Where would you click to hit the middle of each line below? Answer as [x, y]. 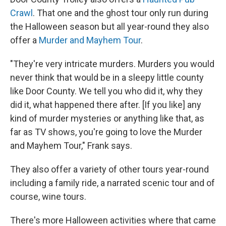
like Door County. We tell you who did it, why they [106, 91]
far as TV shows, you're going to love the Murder [106, 132]
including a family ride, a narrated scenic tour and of [112, 183]
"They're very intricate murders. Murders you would [112, 64]
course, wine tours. [48, 197]
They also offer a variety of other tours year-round [109, 169]
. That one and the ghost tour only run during [121, 13]
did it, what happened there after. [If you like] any [106, 105]
